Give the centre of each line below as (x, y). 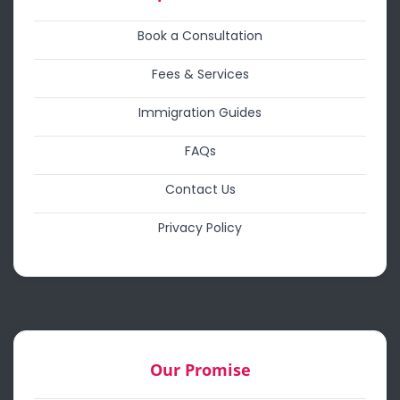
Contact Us (200, 189)
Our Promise (200, 370)
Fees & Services (200, 74)
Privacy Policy (200, 228)
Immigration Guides (200, 112)
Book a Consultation (200, 36)
